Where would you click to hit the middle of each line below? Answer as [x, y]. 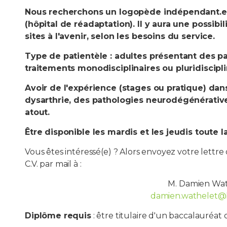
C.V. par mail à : [53, 164]
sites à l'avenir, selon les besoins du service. [120, 36]
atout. [39, 112]
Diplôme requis [58, 216]
